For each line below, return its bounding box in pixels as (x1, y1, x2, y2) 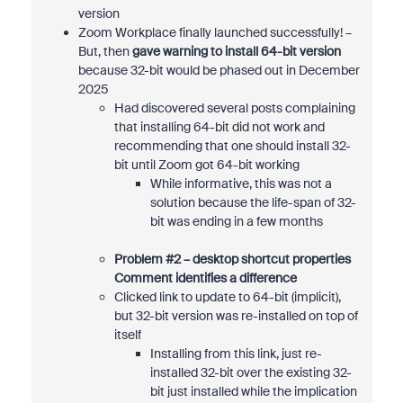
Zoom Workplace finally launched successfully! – (77, 24, 352, 40)
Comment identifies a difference (113, 270, 297, 286)
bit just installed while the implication (149, 383, 357, 399)
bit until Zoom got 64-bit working (113, 157, 300, 173)
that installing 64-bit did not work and (113, 119, 325, 135)
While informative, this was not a (149, 175, 332, 192)
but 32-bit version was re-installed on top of (113, 308, 358, 324)
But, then (77, 43, 132, 59)
